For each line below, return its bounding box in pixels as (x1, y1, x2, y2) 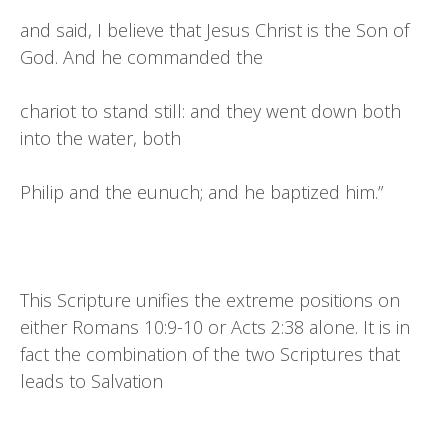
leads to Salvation (20, 369, 163, 393)
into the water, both (20, 126, 181, 150)
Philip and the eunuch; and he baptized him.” (20, 180, 383, 204)
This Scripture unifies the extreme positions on (20, 288, 400, 312)
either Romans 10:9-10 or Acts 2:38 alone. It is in (20, 315, 410, 339)
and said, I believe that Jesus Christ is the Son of (20, 18, 409, 42)
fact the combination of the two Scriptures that (20, 342, 400, 366)
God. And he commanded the (20, 45, 263, 69)
